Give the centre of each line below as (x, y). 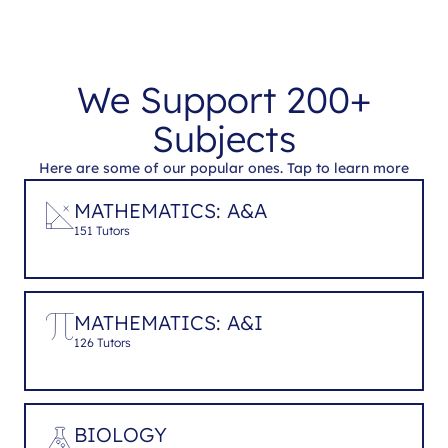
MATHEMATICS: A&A (170, 210)
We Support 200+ (224, 99)
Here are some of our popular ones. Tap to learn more (224, 167)
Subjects (224, 138)
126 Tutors (102, 342)
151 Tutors (102, 230)
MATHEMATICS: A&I (168, 322)
